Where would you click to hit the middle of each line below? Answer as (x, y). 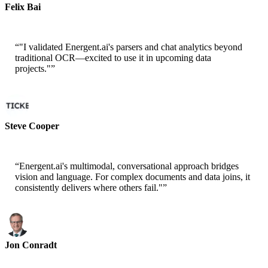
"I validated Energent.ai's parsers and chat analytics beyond (131, 47)
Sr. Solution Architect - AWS (54, 17)
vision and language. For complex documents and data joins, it (133, 177)
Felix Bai (23, 7)
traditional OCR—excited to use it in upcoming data (113, 58)
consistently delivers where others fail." (89, 188)
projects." (33, 69)
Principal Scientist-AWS (46, 255)
